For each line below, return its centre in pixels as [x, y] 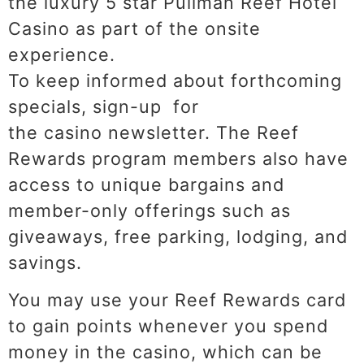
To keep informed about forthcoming [175, 80]
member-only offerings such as [149, 210]
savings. [45, 262]
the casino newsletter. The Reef [154, 132]
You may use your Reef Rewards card [177, 300]
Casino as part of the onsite [134, 28]
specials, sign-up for [104, 106]
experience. [62, 54]
